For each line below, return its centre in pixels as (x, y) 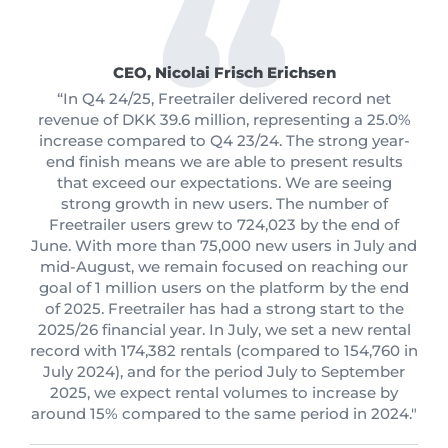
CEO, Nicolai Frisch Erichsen (224, 73)
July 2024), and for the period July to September (224, 372)
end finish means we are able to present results (224, 162)
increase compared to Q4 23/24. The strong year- (224, 141)
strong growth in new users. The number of (224, 204)
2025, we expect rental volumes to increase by (224, 393)
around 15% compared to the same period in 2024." (224, 414)
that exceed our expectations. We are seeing (224, 183)
